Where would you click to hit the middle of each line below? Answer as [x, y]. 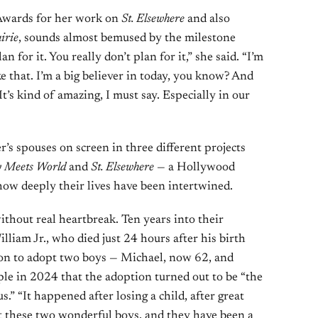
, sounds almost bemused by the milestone [127, 39]
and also [207, 20]
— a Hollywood [194, 168]
